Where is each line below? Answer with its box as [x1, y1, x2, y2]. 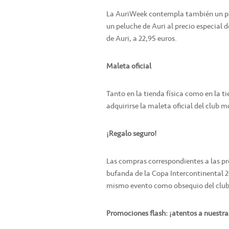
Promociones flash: [106, 207, 168, 220]
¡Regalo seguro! [106, 127, 156, 140]
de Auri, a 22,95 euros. [106, 32, 177, 45]
